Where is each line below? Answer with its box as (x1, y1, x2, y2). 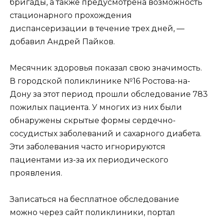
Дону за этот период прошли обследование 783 (10, 89, 208, 99)
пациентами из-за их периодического (10, 155, 168, 164)
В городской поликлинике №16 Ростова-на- (10, 76, 190, 86)
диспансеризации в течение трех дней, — (10, 23, 184, 33)
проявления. (10, 168, 62, 178)
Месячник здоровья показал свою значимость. (10, 63, 202, 73)
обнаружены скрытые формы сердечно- (10, 115, 176, 125)
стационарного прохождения (10, 10, 132, 20)
